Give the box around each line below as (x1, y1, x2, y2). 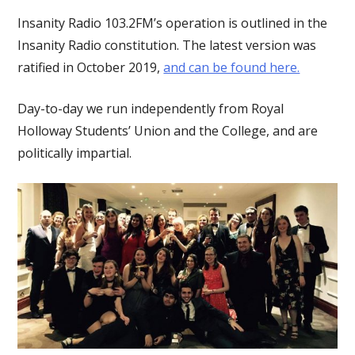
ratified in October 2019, (17, 59, 164, 77)
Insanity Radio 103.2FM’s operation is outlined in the (17, 14, 328, 32)
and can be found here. (163, 59, 300, 77)
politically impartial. (17, 144, 132, 162)
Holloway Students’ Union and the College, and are (17, 122, 319, 140)
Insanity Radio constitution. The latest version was (17, 36, 317, 55)
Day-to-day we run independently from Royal (17, 100, 284, 118)
